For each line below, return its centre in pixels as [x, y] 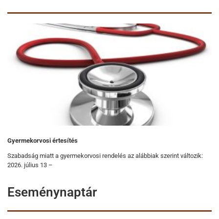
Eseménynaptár [52, 192]
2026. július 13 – [30, 165]
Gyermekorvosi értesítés [43, 140]
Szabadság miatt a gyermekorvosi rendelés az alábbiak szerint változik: [105, 155]
